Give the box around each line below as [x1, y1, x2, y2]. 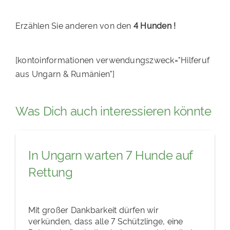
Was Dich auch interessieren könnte [15, 102, 212, 119]
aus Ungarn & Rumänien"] [15, 68, 115, 80]
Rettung [28, 163, 73, 180]
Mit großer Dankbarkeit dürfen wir [28, 203, 159, 215]
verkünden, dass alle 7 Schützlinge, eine [28, 215, 183, 226]
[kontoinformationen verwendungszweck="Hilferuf [15, 54, 210, 66]
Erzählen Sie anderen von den [15, 20, 131, 31]
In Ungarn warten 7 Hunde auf [28, 146, 193, 163]
